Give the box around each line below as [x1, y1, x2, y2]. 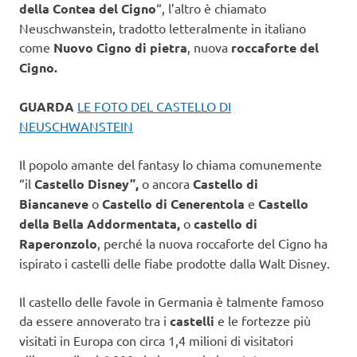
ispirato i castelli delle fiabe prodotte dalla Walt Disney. [19, 254, 330, 271]
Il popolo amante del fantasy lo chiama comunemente [19, 155, 322, 172]
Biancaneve [19, 194, 92, 212]
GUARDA [19, 97, 74, 115]
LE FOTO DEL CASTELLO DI [77, 97, 231, 114]
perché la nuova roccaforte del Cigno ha [104, 234, 328, 251]
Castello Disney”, [34, 175, 142, 192]
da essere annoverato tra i [19, 312, 170, 328]
